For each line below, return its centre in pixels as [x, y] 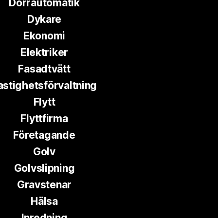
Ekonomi [44, 36]
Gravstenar [44, 184]
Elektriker [44, 52]
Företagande [44, 135]
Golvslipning [44, 168]
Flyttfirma [44, 118]
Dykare [44, 19]
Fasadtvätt [44, 69]
